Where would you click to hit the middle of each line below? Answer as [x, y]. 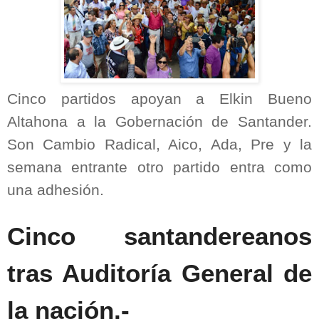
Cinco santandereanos [159, 236]
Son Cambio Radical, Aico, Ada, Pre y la [159, 144]
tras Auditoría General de [159, 273]
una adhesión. [56, 190]
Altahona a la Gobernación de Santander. [159, 121]
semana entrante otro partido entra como [159, 167]
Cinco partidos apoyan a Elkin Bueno [159, 99]
